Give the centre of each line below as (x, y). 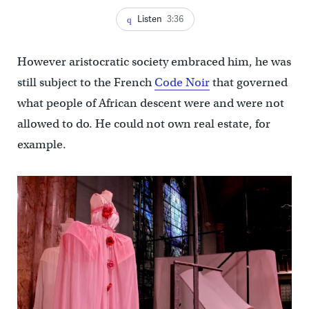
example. (41, 145)
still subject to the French (86, 83)
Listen (149, 18)
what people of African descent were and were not (150, 103)
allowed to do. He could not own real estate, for (143, 124)
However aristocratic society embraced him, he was (154, 62)
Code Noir (182, 83)
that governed (248, 83)
